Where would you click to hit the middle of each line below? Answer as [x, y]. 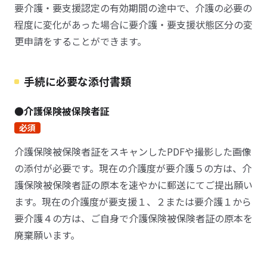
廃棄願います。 [47, 235]
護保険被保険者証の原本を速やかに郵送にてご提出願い [133, 185]
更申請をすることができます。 [80, 41]
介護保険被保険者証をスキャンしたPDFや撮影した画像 [133, 151]
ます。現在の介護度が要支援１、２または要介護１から [133, 201]
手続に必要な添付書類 [77, 81]
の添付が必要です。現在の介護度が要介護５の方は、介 [133, 168]
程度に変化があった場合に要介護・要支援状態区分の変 [133, 24]
